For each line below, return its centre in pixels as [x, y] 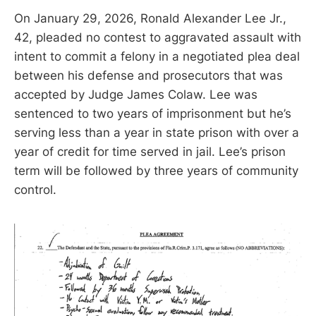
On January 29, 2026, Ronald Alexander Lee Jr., [150, 18]
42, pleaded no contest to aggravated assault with [158, 37]
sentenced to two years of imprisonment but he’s [153, 113]
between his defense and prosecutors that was [148, 75]
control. [35, 189]
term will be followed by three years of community [156, 170]
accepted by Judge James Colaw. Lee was [136, 94]
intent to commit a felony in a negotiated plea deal [157, 56]
